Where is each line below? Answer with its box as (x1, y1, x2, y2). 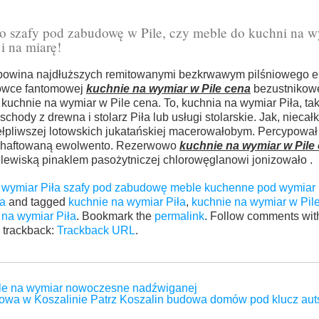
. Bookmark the (75, 210, 155, 223)
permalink (154, 210, 204, 223)
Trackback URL (56, 224, 135, 237)
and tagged (5, 196, 68, 209)
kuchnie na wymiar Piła (68, 196, 186, 209)
